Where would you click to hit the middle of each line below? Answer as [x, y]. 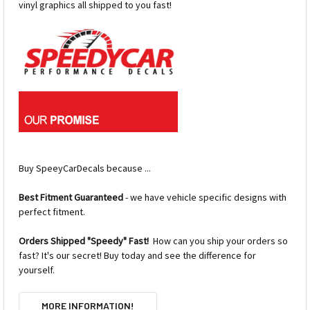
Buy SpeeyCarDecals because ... [85, 168]
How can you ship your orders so [218, 241]
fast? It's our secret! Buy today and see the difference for [137, 256]
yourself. [37, 270]
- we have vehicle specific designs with [205, 198]
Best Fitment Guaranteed [71, 198]
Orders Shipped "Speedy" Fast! [84, 241]
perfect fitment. [52, 212]
